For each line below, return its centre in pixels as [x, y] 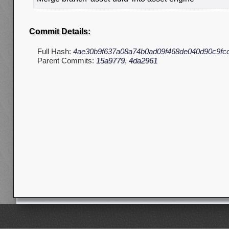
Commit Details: [60, 32]
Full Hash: [55, 52]
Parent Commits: [67, 61]
